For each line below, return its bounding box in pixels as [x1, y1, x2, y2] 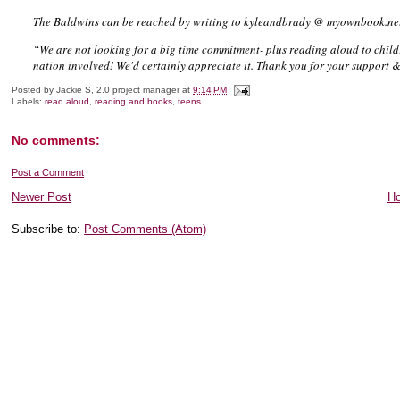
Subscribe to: [12, 221, 85, 236]
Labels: [12, 96, 46, 106]
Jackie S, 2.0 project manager [56, 84, 180, 95]
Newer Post [12, 189, 72, 204]
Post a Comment [12, 166, 85, 178]
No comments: [12, 132, 101, 147]
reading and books [95, 96, 173, 106]
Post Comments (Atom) [84, 221, 207, 236]
